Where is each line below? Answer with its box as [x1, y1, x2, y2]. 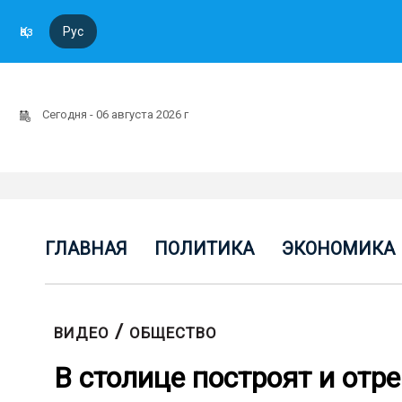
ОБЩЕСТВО [129, 324, 217, 342]
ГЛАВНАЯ [45, 238, 127, 259]
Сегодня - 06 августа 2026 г [42, 108, 191, 121]
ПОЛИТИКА [154, 238, 255, 259]
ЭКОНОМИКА [281, 238, 395, 259]
